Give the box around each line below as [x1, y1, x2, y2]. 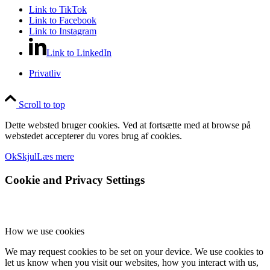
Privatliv [29, 68, 61, 79]
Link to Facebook [29, 15, 96, 26]
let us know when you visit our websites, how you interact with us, [5, 257, 259, 268]
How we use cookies [5, 225, 84, 236]
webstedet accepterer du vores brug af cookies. [5, 131, 182, 142]
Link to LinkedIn [46, 48, 111, 58]
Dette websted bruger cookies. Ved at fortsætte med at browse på [5, 120, 251, 131]
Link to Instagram [29, 26, 96, 37]
